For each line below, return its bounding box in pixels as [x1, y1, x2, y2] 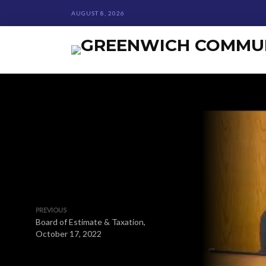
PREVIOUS [36, 206, 66, 214]
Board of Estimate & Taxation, [36, 217, 145, 227]
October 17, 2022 [36, 229, 102, 239]
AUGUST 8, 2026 [71, 9, 125, 17]
